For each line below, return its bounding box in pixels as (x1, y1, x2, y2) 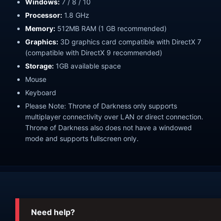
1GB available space (54, 62, 121, 71)
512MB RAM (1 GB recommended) (55, 24, 167, 33)
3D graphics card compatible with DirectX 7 (58, 37, 201, 46)
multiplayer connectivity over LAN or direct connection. (25, 112, 203, 121)
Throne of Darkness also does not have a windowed (25, 123, 192, 132)
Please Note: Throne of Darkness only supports (25, 101, 177, 110)
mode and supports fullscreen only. (25, 134, 139, 143)
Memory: (25, 24, 55, 33)
